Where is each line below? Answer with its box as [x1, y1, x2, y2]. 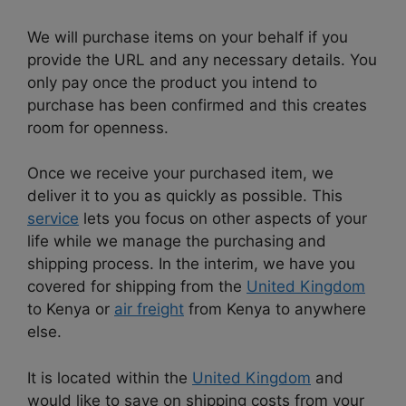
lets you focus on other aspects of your [79, 209, 367, 228]
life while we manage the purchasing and [27, 232, 326, 251]
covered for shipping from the [27, 277, 246, 296]
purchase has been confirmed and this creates [27, 95, 367, 114]
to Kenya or [27, 300, 114, 319]
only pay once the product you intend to [27, 72, 317, 92]
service [27, 209, 79, 228]
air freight [114, 300, 184, 319]
